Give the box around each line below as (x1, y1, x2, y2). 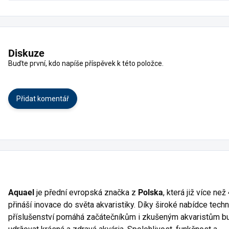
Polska (138, 187, 163, 197)
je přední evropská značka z (34, 187, 138, 197)
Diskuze (8, 47, 44, 59)
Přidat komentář (16, 94, 69, 103)
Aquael (8, 187, 34, 197)
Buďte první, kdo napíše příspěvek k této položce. (8, 59, 164, 67)
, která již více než (163, 187, 228, 197)
